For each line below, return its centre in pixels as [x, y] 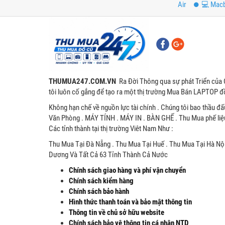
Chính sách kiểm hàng [101, 181]
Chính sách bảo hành [99, 192]
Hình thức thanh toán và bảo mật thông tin [130, 202]
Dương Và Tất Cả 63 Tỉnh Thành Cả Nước [113, 155]
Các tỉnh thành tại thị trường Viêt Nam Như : [111, 129]
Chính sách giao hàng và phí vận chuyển [142, 171]
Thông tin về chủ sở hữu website [117, 213]
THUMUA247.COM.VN [84, 82]
